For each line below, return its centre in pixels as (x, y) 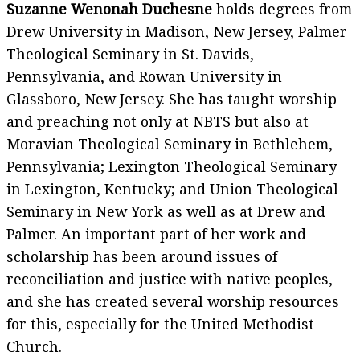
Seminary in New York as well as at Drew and (166, 212)
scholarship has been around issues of (142, 257)
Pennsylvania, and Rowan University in (144, 77)
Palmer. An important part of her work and (156, 234)
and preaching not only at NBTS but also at (157, 122)
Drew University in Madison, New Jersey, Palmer (177, 32)
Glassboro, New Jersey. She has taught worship (172, 99)
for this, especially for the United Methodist (160, 324)
